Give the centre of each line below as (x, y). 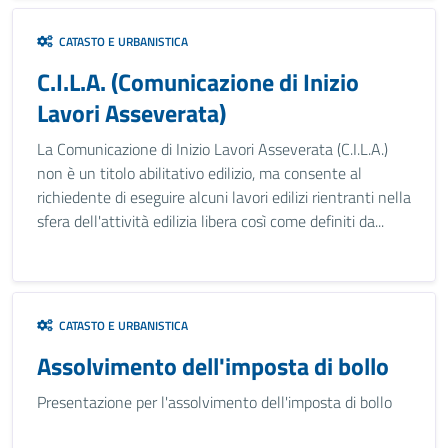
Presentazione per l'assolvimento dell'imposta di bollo (214, 402)
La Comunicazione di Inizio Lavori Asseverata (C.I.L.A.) (212, 149)
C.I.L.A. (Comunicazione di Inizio (198, 82)
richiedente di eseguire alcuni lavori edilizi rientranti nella (224, 197)
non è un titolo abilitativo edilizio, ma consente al (199, 173)
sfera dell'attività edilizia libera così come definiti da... (210, 221)
